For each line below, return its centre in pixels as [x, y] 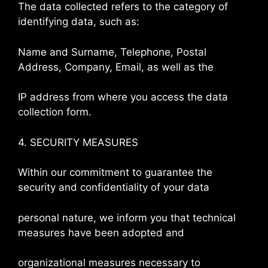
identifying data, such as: [79, 22]
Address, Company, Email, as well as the [116, 67]
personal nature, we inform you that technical [127, 217]
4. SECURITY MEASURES [78, 142]
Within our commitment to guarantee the [115, 172]
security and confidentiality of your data [114, 187]
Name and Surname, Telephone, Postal [112, 52]
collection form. [55, 112]
